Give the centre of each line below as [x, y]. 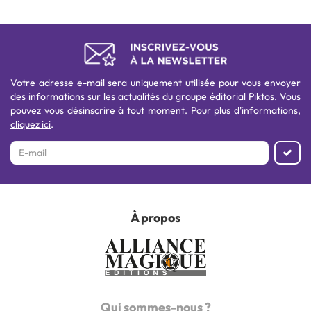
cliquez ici [31, 124]
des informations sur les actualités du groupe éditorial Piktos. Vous [155, 96]
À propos [155, 217]
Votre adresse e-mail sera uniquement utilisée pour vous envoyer [155, 82]
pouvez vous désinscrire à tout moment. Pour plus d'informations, [155, 110]
